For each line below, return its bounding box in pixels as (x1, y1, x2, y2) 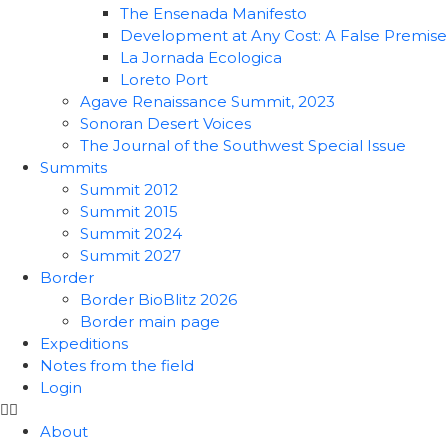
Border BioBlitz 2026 (80, 290, 237, 309)
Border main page (80, 312, 220, 331)
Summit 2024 (80, 224, 182, 243)
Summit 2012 (80, 180, 178, 199)
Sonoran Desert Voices (80, 114, 251, 133)
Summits (40, 158, 107, 177)
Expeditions (40, 334, 128, 353)
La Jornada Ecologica (120, 48, 282, 67)
